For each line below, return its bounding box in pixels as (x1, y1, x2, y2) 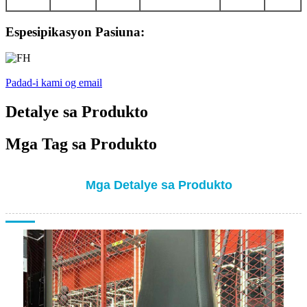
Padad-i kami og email (5, 77, 102, 89)
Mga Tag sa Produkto (5, 135, 157, 153)
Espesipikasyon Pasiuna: (5, 24, 145, 39)
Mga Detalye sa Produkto (85, 178, 232, 193)
